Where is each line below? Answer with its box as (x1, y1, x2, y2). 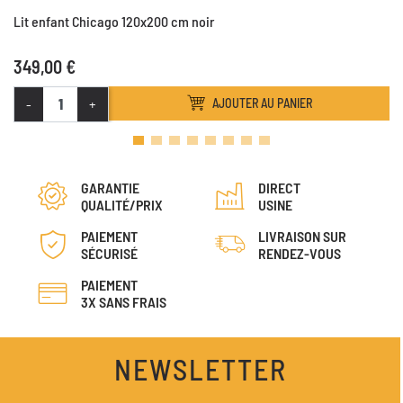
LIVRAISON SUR (257, 227, 346, 245)
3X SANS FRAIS (81, 292, 166, 310)
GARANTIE (81, 178, 139, 196)
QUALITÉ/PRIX (81, 195, 163, 213)
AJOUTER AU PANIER (212, 95, 312, 112)
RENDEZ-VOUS (257, 244, 341, 262)
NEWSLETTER (113, 351, 287, 386)
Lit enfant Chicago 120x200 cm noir (13, 13, 214, 31)
